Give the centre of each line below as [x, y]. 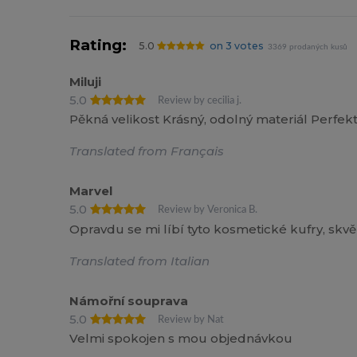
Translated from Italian [140, 261]
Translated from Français [147, 151]
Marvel [91, 191]
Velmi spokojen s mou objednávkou [181, 339]
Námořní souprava [129, 300]
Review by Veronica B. [208, 210]
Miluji [86, 81]
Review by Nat [191, 319]
